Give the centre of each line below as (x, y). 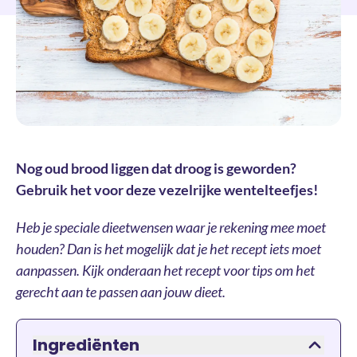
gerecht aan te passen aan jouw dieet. (121, 292)
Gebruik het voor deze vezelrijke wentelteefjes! (167, 190)
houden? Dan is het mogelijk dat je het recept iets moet (169, 249)
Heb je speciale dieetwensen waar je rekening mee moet (171, 228)
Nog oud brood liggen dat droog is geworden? (156, 169)
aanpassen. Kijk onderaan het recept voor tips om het (165, 271)
